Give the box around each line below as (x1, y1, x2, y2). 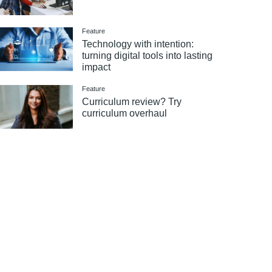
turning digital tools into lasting (82, 50, 213, 61)
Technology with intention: (82, 38, 194, 49)
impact (82, 61, 111, 72)
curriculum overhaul (82, 107, 168, 118)
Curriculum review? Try (82, 96, 182, 107)
